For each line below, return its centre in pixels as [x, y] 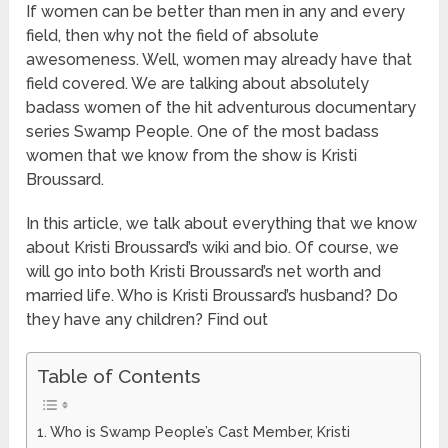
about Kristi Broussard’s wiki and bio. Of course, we [213, 248]
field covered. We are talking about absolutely [198, 84]
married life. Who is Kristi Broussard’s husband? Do [212, 296]
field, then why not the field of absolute [173, 36]
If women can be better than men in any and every [216, 12]
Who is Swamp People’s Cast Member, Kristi [200, 432]
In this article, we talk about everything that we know [222, 224]
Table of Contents [119, 376]
